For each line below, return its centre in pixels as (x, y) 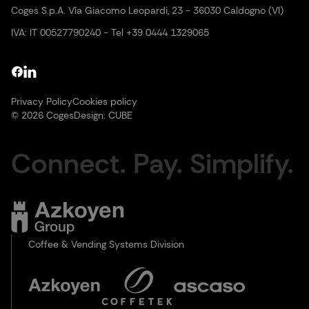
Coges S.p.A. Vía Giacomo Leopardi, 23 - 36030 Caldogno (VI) (147, 10)
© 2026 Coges (42, 116)
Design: (91, 116)
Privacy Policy (42, 102)
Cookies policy (105, 102)
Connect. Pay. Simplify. (152, 164)
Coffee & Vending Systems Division (106, 245)
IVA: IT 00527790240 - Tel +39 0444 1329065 (110, 32)
